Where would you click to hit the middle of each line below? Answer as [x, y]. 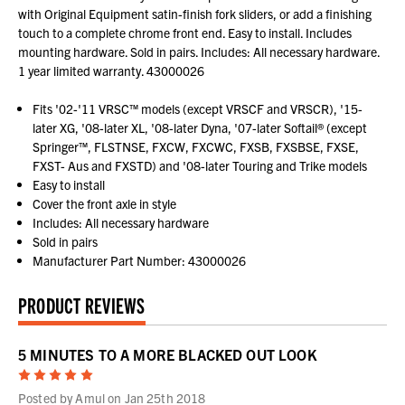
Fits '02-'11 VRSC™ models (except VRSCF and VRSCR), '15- [198, 109]
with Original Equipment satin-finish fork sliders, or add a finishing [195, 14]
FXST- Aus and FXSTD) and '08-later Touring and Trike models [200, 166]
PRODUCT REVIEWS [82, 305]
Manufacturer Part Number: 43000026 [140, 261]
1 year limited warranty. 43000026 [111, 71]
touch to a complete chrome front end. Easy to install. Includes [185, 33]
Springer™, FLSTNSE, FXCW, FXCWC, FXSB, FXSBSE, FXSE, [196, 147]
